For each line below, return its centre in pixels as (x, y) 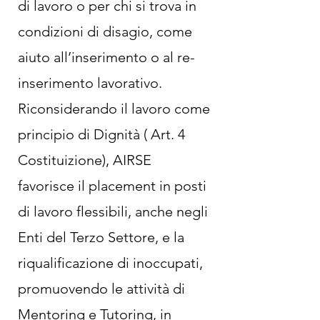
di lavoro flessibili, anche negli (113, 211)
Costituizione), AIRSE (85, 160)
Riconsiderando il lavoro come (114, 109)
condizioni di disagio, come (105, 31)
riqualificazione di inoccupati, (110, 263)
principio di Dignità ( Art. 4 (101, 134)
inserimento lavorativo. (90, 83)
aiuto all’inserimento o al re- (106, 57)
